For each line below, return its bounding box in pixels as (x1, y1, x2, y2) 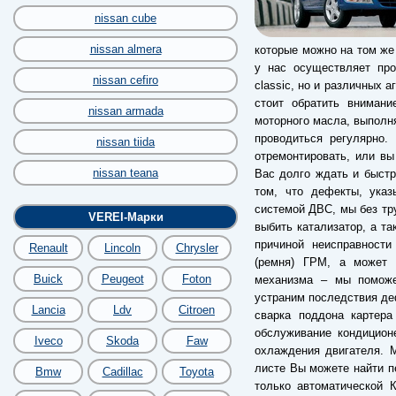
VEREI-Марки (88, 210, 164, 224)
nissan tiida (96, 135, 155, 148)
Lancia (31, 303, 65, 316)
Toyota (179, 365, 214, 378)
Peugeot (101, 272, 144, 286)
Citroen (179, 303, 215, 316)
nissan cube (95, 11, 156, 25)
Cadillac (102, 365, 143, 378)
